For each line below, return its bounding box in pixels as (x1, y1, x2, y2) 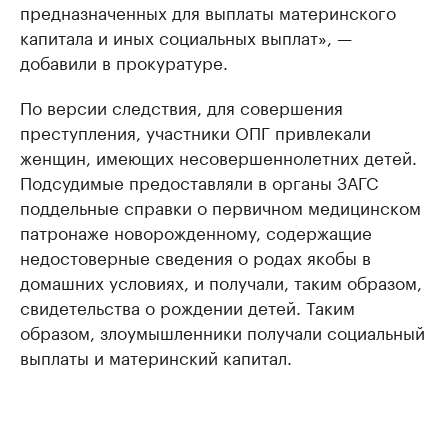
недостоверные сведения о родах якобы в (20, 243, 371, 270)
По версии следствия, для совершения (20, 93, 343, 120)
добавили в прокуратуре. (20, 48, 228, 75)
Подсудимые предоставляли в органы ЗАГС (20, 168, 378, 195)
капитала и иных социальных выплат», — (20, 23, 352, 50)
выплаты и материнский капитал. (20, 343, 292, 370)
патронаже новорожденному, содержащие (20, 218, 372, 245)
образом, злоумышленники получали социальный (20, 318, 425, 345)
